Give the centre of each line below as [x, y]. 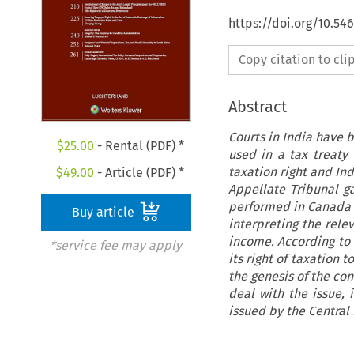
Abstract [257, 106]
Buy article [105, 213]
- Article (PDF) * [139, 173]
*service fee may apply [115, 246]
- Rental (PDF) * [139, 146]
